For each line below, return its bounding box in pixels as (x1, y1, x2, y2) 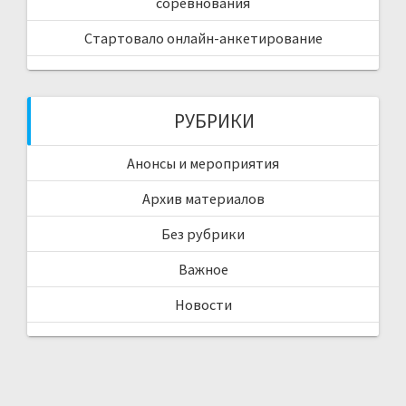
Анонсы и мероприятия (127, 153, 279, 172)
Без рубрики (161, 224, 245, 243)
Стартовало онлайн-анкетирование (83, 28, 323, 47)
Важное (178, 259, 228, 278)
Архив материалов (141, 188, 265, 208)
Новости (174, 295, 232, 314)
